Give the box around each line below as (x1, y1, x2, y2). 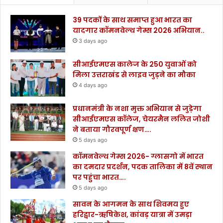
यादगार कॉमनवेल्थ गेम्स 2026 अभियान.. (73, 25, 205, 36)
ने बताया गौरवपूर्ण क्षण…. (73, 124, 151, 135)
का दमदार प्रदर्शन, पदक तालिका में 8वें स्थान (73, 162, 213, 172)
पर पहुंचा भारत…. (73, 172, 126, 183)
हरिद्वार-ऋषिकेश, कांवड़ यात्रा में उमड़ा (73, 210, 192, 220)
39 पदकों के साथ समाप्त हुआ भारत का (73, 15, 192, 25)
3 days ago (79, 37, 108, 45)
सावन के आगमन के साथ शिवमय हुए (73, 199, 189, 210)
